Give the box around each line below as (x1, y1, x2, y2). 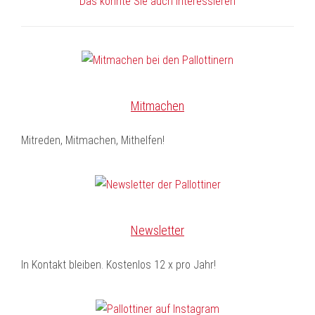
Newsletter (131, 222, 184, 238)
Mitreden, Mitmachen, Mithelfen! (21, 133, 165, 147)
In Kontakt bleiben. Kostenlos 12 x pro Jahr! (21, 257, 216, 271)
